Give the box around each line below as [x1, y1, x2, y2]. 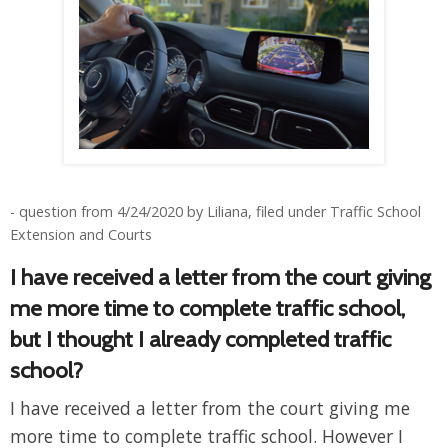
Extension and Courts [10, 224, 152, 244]
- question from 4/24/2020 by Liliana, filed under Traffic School [10, 201, 421, 221]
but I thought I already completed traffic [10, 324, 391, 353]
